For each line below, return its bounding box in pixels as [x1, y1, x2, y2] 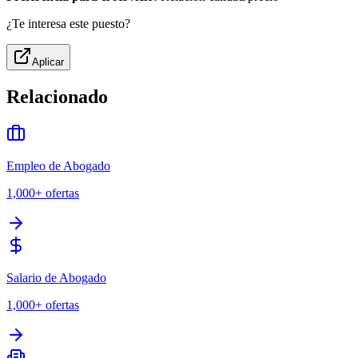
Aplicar [32, 56, 64, 69]
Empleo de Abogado [6, 159, 110, 173]
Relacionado [6, 86, 108, 108]
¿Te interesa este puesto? [6, 17, 130, 31]
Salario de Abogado [6, 271, 106, 285]
